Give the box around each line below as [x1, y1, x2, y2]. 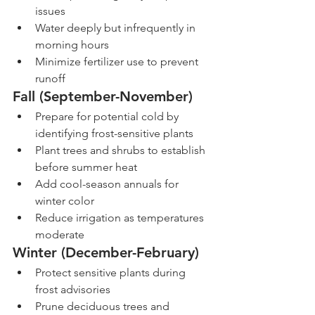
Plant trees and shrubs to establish [35, 143, 208, 157]
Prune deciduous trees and [35, 300, 172, 314]
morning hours [35, 38, 109, 52]
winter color [35, 194, 94, 208]
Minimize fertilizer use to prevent [35, 55, 201, 69]
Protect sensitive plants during [35, 266, 188, 280]
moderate [35, 228, 84, 242]
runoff [35, 72, 65, 86]
